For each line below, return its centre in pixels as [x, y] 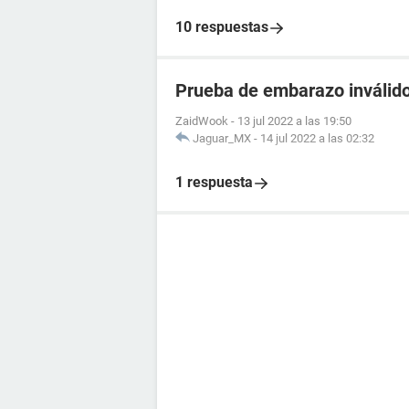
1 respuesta [214, 182]
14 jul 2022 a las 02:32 [317, 138]
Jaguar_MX [222, 138]
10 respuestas [222, 27]
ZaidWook [202, 121]
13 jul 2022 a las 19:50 [294, 121]
